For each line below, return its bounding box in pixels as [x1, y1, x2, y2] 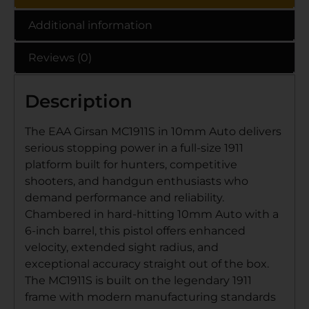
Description [25, 90, 132, 112]
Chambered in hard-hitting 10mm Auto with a [25, 207, 279, 221]
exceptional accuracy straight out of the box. [25, 257, 269, 270]
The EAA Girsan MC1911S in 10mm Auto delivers [25, 124, 281, 138]
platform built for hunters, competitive [25, 157, 237, 171]
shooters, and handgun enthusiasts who [25, 174, 248, 188]
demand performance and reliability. [25, 190, 224, 204]
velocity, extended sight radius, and [25, 240, 219, 254]
